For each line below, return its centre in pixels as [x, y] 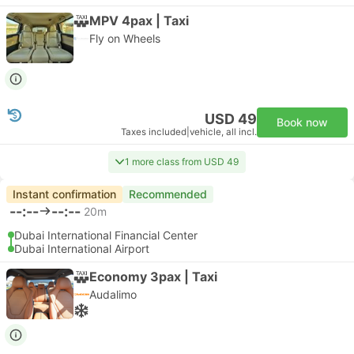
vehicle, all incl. [223, 132]
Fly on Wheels [125, 38]
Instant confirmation [64, 194]
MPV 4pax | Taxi [139, 20]
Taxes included [154, 132]
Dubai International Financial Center [106, 235]
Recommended [168, 194]
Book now [302, 122]
